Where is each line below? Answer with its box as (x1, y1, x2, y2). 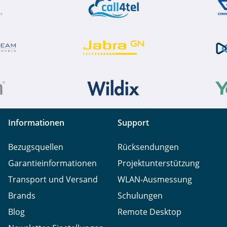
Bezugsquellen (8, 141, 63, 153)
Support (118, 117, 149, 128)
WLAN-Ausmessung (118, 173, 192, 185)
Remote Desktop (118, 206, 181, 217)
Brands (8, 190, 35, 201)
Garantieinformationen (8, 157, 97, 169)
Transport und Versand (8, 173, 98, 185)
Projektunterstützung (118, 157, 200, 169)
